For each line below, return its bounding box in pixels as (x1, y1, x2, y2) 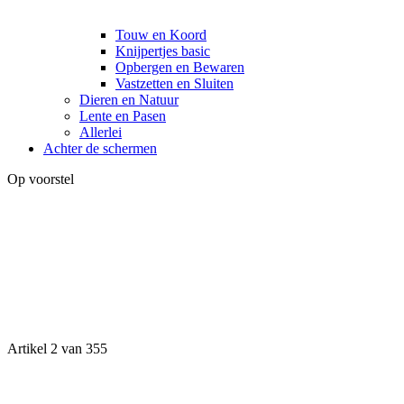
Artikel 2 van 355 (7, 340, 107, 356)
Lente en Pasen (79, 107, 166, 124)
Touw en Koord (115, 26, 207, 42)
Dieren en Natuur (79, 91, 179, 107)
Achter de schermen (43, 140, 157, 156)
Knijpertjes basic (115, 42, 210, 59)
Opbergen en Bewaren (115, 59, 244, 75)
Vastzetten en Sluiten (115, 75, 234, 91)
